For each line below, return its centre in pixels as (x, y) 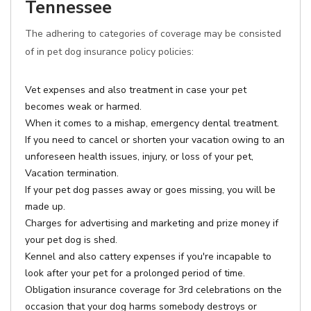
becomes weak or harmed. (83, 107)
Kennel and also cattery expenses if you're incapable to (148, 257)
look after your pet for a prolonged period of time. (135, 273)
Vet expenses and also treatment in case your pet (136, 90)
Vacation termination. (72, 173)
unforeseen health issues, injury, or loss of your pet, (139, 157)
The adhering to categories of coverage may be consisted (153, 34)
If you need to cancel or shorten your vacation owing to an (155, 140)
